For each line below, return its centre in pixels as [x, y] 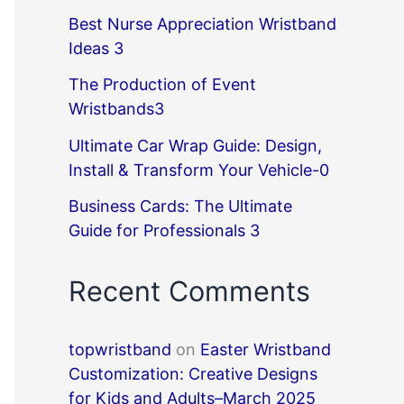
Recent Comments [189, 290]
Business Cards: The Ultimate [180, 207]
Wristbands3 [116, 109]
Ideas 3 [96, 48]
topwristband [120, 349]
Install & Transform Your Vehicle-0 [199, 170]
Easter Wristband [266, 349]
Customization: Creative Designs [193, 374]
